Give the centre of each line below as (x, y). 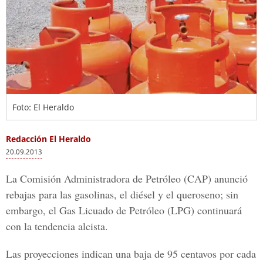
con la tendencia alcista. (57, 226)
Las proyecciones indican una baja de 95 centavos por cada (131, 254)
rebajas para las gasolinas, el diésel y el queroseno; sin (122, 194)
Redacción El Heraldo (48, 139)
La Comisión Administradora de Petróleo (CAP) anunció (127, 178)
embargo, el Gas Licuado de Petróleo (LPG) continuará (124, 210)
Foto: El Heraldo (43, 107)
